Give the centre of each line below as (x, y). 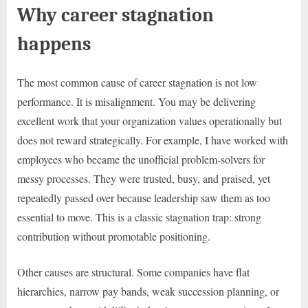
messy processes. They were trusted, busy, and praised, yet (144, 178)
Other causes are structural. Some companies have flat (133, 272)
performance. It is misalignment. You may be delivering (136, 101)
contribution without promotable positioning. (114, 236)
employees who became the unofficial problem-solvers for (141, 159)
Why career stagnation (115, 15)
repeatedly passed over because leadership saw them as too (144, 197)
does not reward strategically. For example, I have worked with (153, 140)
